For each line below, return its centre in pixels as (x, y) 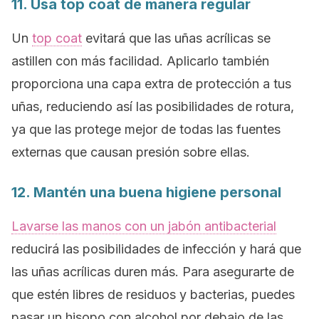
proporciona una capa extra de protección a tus (151, 84)
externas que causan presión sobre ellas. (131, 152)
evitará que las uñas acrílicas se (176, 38)
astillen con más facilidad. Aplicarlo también (140, 61)
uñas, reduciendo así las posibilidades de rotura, (153, 106)
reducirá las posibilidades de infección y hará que (156, 249)
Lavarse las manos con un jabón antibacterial (144, 226)
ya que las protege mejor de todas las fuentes (146, 129)
